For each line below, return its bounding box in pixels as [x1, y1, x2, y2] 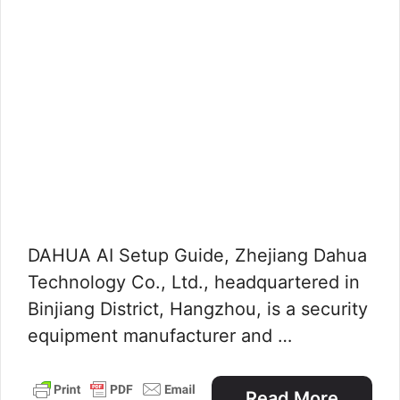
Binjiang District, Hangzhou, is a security [28, 298, 368, 320]
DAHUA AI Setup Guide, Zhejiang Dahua [28, 245, 367, 266]
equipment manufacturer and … [28, 325, 292, 346]
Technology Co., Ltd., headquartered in [28, 271, 360, 293]
